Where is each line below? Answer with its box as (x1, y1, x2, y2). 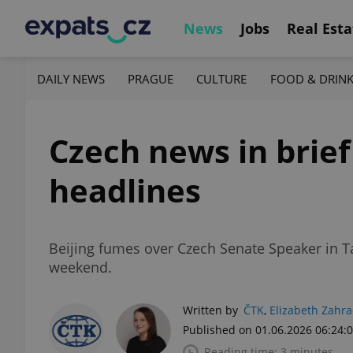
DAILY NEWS (37, 70, 105, 87)
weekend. (49, 258, 112, 277)
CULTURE (196, 70, 247, 87)
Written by (183, 303, 238, 318)
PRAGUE (128, 70, 174, 87)
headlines (49, 169, 201, 212)
